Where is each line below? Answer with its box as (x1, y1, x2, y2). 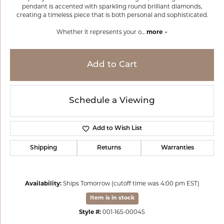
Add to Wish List (92, 125, 142, 131)
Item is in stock (89, 195, 134, 201)
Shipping (30, 145, 57, 151)
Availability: (24, 181, 61, 187)
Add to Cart (87, 60, 137, 69)
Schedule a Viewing (69, 96, 155, 105)
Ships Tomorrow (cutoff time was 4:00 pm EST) (62, 181, 199, 187)
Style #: (79, 209, 101, 215)
